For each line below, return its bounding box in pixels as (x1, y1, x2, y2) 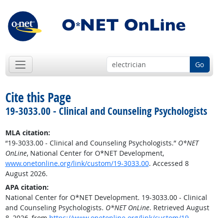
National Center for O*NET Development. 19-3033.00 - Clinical (5, 193, 207, 202)
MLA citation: (5, 128, 50, 138)
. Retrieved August (149, 203, 209, 213)
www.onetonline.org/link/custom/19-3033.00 (5, 159, 149, 168)
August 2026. (5, 169, 48, 179)
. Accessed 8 (148, 159, 189, 168)
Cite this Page (5, 89, 71, 107)
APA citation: (5, 182, 49, 192)
